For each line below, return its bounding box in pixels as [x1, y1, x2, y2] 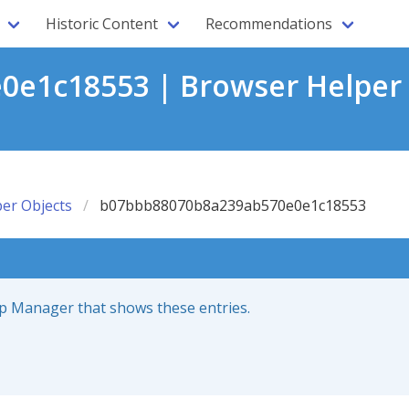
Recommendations [205, 14, 332, 34]
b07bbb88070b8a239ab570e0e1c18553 [100, 195, 366, 215]
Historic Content [46, 14, 158, 34]
